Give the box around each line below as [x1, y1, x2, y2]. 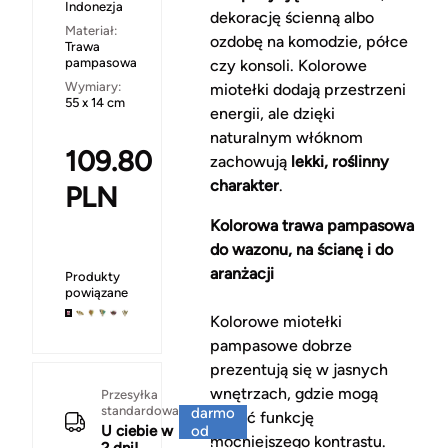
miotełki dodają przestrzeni [209, 80, 406, 100]
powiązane [65, 285, 128, 301]
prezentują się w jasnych [209, 360, 388, 380]
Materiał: [65, 23, 117, 39]
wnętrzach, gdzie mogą [209, 384, 378, 404]
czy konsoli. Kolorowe [209, 56, 367, 76]
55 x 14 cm [65, 95, 125, 111]
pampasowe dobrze [209, 336, 352, 356]
